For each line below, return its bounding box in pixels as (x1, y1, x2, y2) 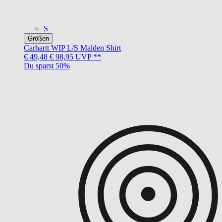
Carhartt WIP (24, 43, 65, 52)
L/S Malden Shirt (67, 43, 121, 52)
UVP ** (73, 52, 101, 61)
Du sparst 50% (24, 61, 70, 70)
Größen (28, 34, 49, 42)
